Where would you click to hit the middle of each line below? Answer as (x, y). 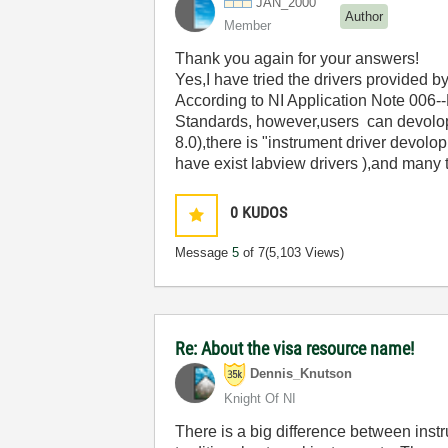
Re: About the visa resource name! (295, 348)
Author (364, 16)
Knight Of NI (260, 398)
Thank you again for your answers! (297, 58)
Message (204, 252)
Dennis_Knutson (301, 374)
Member (248, 25)
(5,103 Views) (305, 252)
